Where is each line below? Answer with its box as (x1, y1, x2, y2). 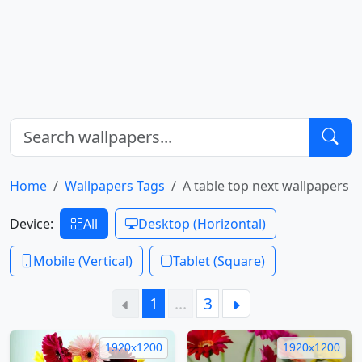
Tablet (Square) (173, 251, 265, 270)
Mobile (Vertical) (33, 251, 133, 270)
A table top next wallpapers (183, 176, 349, 195)
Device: (10, 214, 53, 233)
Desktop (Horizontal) (138, 214, 266, 233)
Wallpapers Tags (65, 176, 165, 195)
